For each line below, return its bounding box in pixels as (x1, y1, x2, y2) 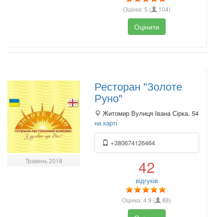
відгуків (135, 176, 158, 186)
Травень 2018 (25, 156, 62, 165)
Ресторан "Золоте (94, 78, 182, 94)
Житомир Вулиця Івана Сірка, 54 (101, 108, 199, 118)
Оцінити (134, 22, 159, 31)
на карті (94, 118, 117, 128)
